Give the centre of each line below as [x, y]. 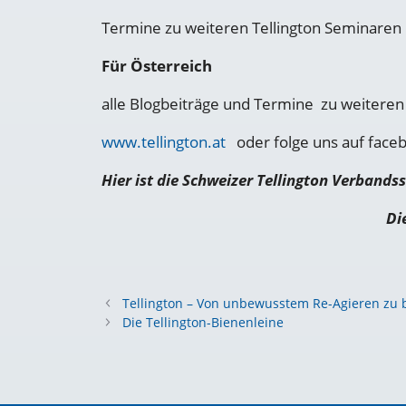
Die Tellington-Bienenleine [203, 323]
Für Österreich [157, 66]
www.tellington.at [164, 142]
